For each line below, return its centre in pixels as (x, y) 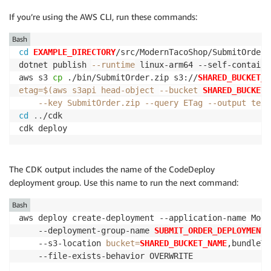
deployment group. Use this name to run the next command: (124, 182)
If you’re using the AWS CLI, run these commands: (103, 16)
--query (162, 103)
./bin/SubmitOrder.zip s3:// (130, 77)
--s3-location (62, 243)
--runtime (113, 64)
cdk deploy (43, 128)
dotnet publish (55, 64)
